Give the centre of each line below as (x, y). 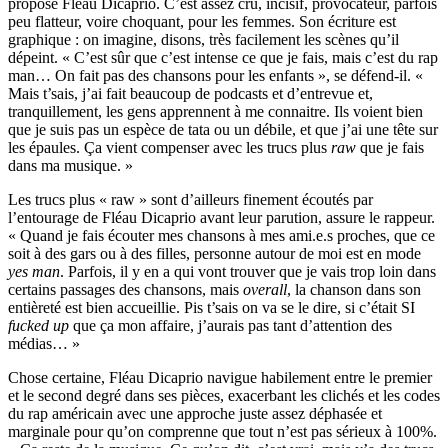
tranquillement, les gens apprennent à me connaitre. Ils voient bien (215, 111)
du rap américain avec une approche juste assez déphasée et (195, 413)
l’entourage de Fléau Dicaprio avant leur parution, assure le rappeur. (221, 217)
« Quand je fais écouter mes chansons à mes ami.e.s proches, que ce (221, 235)
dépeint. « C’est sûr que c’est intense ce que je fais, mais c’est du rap (223, 57)
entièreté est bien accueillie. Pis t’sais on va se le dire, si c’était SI (211, 307)
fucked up (38, 325)
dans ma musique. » (70, 165)
